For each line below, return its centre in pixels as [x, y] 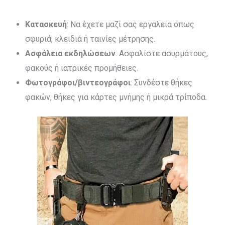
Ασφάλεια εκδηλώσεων [70, 53]
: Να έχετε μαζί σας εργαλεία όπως [131, 24]
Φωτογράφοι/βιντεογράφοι [78, 83]
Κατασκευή [46, 24]
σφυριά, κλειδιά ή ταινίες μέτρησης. [90, 39]
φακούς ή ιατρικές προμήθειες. [82, 68]
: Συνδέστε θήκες [161, 83]
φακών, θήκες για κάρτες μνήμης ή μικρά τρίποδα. [116, 97]
